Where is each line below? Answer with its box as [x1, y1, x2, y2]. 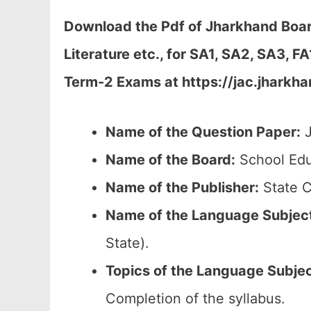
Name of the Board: [106, 151, 235, 168]
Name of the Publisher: [106, 179, 259, 196]
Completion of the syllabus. [106, 290, 285, 307]
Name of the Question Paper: [106, 124, 301, 140]
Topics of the [106, 262, 193, 279]
